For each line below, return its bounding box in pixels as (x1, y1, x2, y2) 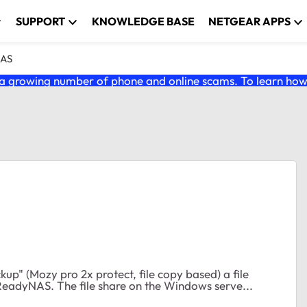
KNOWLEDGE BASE (92, 14, 195, 28)
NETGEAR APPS (208, 14, 291, 28)
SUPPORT (16, 14, 66, 28)
